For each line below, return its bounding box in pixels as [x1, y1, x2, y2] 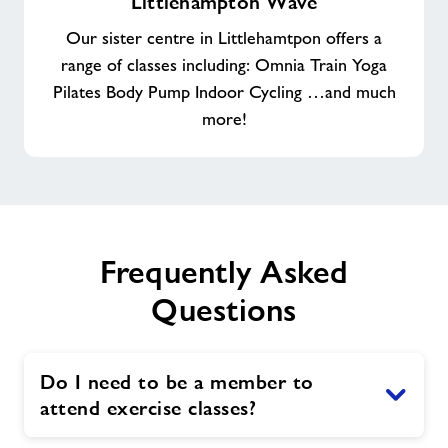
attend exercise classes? [40, 396, 256, 421]
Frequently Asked [99, 254, 349, 291]
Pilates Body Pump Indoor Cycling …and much [52, 82, 396, 103]
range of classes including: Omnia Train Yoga [61, 55, 387, 76]
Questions [151, 292, 297, 329]
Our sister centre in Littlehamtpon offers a [66, 28, 382, 49]
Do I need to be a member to [40, 370, 314, 395]
